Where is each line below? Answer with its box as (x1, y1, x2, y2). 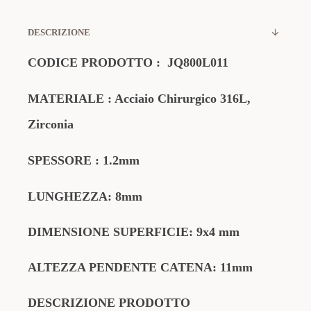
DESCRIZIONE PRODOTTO (28, 296, 190, 310)
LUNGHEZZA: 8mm (28, 190, 142, 203)
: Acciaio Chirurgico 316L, (104, 92, 251, 106)
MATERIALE (28, 92, 104, 106)
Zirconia (28, 117, 74, 131)
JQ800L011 (167, 56, 228, 69)
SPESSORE (28, 153, 95, 167)
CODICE (28, 56, 81, 69)
